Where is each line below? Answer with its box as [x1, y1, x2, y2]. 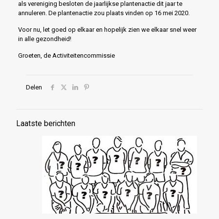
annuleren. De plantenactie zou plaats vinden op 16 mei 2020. [18, 9, 190, 17]
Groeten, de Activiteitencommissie [18, 52, 115, 60]
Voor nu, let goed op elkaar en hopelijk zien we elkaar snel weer [18, 26, 197, 34]
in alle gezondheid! [18, 35, 71, 43]
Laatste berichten [16, 119, 75, 129]
